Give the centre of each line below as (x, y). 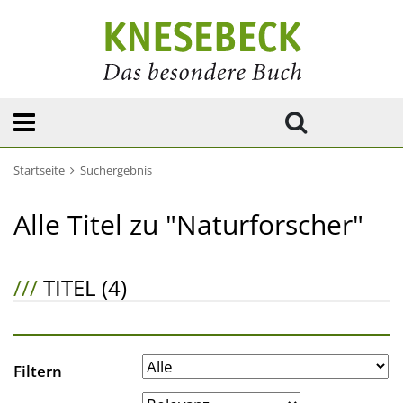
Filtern (38, 371)
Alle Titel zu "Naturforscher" (188, 224)
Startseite (39, 170)
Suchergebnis (116, 170)
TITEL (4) (82, 287)
